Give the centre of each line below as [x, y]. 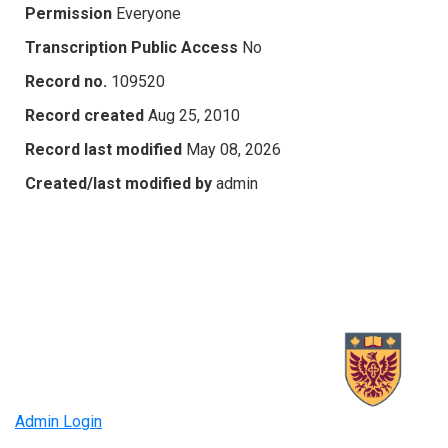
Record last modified [103, 149]
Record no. [66, 81]
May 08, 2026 [233, 149]
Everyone [148, 13]
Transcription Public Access [131, 47]
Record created [84, 115]
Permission [68, 13]
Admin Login [58, 422]
